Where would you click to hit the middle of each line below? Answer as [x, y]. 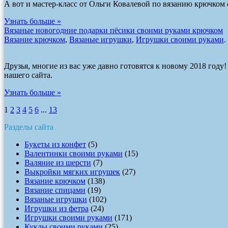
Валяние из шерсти [58, 162]
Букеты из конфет [55, 144]
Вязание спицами [55, 190]
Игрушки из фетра [56, 208]
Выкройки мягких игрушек [72, 172]
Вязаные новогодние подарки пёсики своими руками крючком [113, 30]
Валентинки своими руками [74, 153]
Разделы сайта [29, 127]
